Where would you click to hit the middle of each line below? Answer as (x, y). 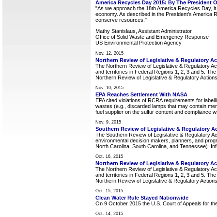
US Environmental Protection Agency (139, 42)
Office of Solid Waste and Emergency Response (152, 37)
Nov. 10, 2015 (109, 87)
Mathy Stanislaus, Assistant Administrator (144, 31)
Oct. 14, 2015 (109, 213)
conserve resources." (121, 20)
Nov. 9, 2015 (108, 122)
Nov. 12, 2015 (109, 53)
